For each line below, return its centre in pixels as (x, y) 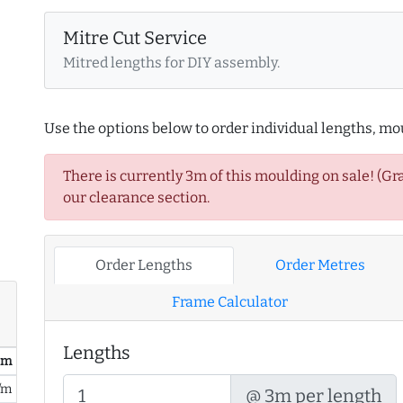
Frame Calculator (230, 302)
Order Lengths (143, 265)
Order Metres (320, 265)
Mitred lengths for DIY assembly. (171, 63)
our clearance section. (136, 198)
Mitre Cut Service (135, 38)
